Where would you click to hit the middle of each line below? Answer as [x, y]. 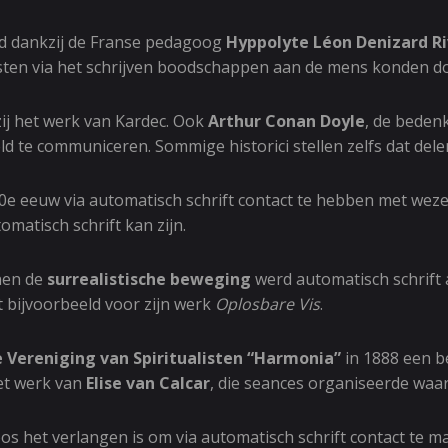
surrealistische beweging [149, 279]
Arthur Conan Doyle [286, 121]
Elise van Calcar [148, 383]
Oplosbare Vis [267, 304]
